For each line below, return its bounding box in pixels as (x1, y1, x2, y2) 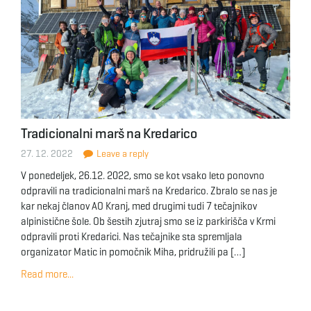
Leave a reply (94, 148, 149, 160)
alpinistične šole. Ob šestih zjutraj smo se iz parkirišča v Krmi (21, 215, 276, 228)
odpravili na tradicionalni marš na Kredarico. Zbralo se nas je (21, 185, 277, 197)
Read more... (21, 268, 74, 280)
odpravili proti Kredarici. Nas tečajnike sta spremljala (21, 230, 242, 243)
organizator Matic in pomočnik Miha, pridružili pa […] (21, 246, 245, 258)
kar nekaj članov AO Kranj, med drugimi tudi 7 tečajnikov (21, 200, 257, 212)
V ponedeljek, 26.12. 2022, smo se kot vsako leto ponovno (21, 169, 264, 182)
